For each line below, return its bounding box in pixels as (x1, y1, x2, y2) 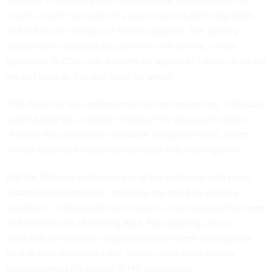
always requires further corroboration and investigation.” (6, 142, 244, 157)
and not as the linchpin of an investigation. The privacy (6, 23, 238, 38)
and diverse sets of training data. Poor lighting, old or (6, 215, 230, 230)
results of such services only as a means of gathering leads (6, 8, 254, 23)
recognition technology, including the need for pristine (6, 185, 238, 199)
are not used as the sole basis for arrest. (6, 69, 174, 83)
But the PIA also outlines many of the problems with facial (6, 169, 251, 184)
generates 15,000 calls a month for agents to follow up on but (6, 54, 267, 68)
